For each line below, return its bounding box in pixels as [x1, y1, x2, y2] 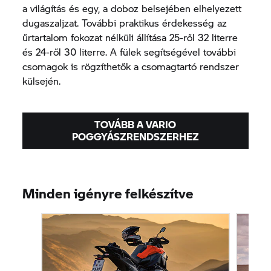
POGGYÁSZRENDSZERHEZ [71, 129, 199, 143]
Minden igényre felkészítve [22, 183, 194, 203]
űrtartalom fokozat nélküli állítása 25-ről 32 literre [22, 30, 238, 44]
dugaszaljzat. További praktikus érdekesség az [22, 15, 227, 30]
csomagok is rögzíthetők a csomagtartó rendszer [22, 59, 240, 73]
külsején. [22, 73, 61, 88]
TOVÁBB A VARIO [94, 117, 177, 131]
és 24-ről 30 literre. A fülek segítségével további [22, 44, 237, 59]
